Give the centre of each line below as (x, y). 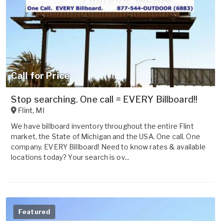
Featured (35, 212)
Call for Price (40, 76)
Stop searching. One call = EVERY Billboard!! (104, 100)
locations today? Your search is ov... (70, 157)
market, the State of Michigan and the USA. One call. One (106, 137)
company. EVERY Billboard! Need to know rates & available (108, 147)
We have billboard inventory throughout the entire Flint (102, 126)
